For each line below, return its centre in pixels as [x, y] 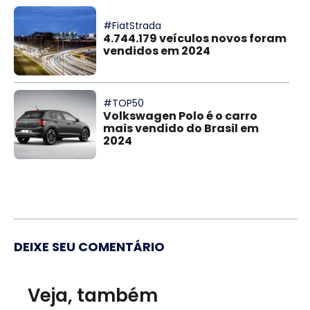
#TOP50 [124, 103]
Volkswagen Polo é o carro [181, 116]
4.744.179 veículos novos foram [195, 38]
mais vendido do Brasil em [181, 128]
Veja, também [93, 295]
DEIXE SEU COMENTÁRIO [89, 246]
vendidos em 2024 [157, 51]
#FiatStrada [133, 25]
